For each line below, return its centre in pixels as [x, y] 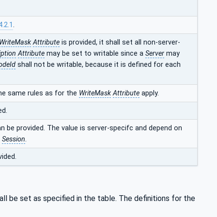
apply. [149, 93]
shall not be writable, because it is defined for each [98, 64]
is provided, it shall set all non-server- [120, 42]
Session [14, 139]
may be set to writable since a [95, 53]
